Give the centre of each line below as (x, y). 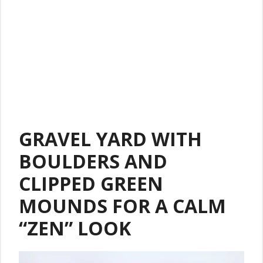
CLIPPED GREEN (91, 184)
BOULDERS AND (93, 161)
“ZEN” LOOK (75, 228)
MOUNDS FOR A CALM (122, 206)
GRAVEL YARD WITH (110, 139)
